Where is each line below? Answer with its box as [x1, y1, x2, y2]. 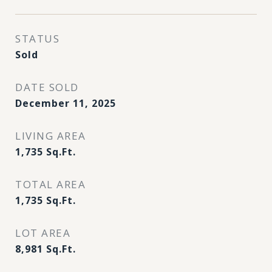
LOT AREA [15, 226, 70, 240]
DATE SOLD [15, 80, 79, 94]
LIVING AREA [15, 129, 86, 143]
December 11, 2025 [15, 97, 116, 110]
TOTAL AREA [15, 177, 86, 191]
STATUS [15, 32, 59, 46]
